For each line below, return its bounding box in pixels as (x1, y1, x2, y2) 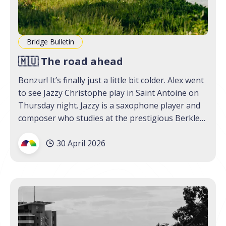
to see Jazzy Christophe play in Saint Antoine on (18, 87, 199, 98)
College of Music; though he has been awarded (18, 125, 195, 136)
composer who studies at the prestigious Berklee (18, 112, 204, 124)
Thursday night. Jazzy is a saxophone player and (18, 100, 200, 111)
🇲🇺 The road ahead (18, 54, 123, 68)
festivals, (18, 150, 51, 161)
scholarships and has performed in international (18, 138, 201, 149)
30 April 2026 (56, 137, 105, 149)
